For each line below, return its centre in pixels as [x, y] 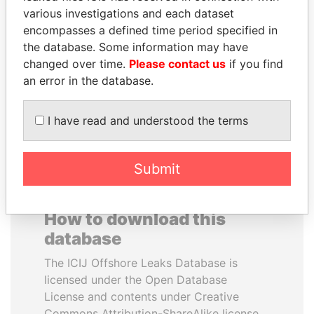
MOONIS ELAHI [84, 31]
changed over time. [76, 64]
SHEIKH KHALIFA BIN [230, 31]
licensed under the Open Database [136, 280]
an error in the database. [88, 81]
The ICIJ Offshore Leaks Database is [141, 263]
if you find [254, 64]
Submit [157, 169]
